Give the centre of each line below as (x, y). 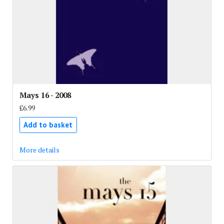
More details (39, 149)
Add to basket (48, 125)
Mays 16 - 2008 (45, 95)
